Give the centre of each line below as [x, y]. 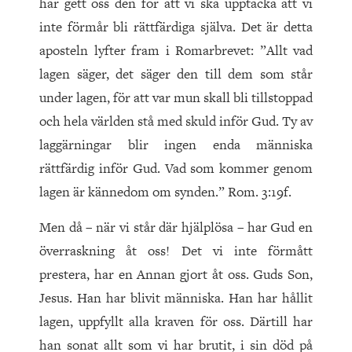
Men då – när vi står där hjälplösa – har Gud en [176, 227]
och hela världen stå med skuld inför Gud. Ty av [176, 121]
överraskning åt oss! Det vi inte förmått [176, 251]
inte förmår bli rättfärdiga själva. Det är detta [176, 27]
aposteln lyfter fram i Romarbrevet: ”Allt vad [176, 51]
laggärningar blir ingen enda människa [176, 145]
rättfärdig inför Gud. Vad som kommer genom [176, 169]
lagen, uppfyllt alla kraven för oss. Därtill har [176, 322]
